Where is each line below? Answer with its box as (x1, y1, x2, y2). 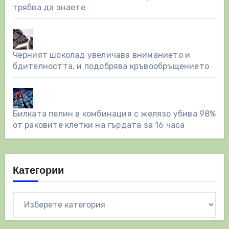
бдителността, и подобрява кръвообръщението (12, 61, 209, 72)
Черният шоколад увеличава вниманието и (12, 50, 191, 60)
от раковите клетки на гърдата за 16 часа (12, 120, 185, 130)
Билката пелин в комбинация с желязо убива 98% (12, 109, 216, 119)
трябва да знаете (12, 3, 85, 13)
